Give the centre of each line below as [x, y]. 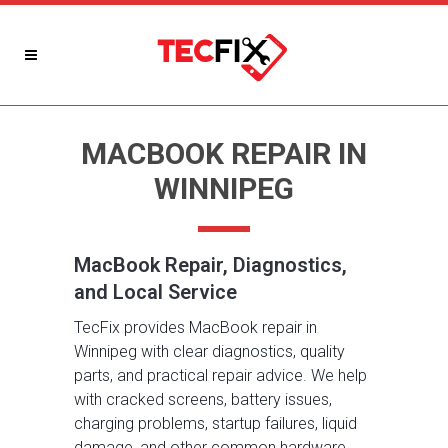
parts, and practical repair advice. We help [220, 375]
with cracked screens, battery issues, [203, 399]
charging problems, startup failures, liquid [215, 423]
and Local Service [155, 292]
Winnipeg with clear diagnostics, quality [209, 351]
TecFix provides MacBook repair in [195, 327]
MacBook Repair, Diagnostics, [210, 265]
